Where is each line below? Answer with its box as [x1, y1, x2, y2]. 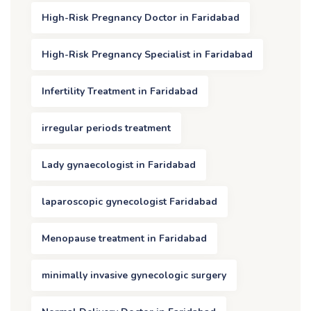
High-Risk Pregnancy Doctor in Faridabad [42, 11, 239, 25]
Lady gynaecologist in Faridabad [42, 158, 196, 172]
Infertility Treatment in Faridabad [42, 85, 198, 99]
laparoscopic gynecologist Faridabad [42, 195, 217, 209]
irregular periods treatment [42, 121, 171, 135]
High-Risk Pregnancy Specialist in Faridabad [42, 48, 253, 62]
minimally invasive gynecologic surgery [42, 269, 226, 283]
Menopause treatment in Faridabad [42, 232, 207, 246]
